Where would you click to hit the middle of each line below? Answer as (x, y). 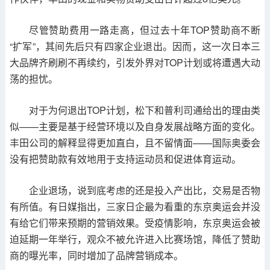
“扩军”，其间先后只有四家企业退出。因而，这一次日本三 (135, 46)
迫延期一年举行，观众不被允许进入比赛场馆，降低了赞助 (135, 239)
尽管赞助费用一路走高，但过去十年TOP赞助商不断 (145, 30)
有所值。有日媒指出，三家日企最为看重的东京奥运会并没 (135, 207)
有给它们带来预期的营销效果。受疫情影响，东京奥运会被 (135, 223)
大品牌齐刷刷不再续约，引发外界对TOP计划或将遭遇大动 (135, 63)
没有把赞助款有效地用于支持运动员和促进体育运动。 (125, 159)
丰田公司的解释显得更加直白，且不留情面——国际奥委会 (135, 143)
